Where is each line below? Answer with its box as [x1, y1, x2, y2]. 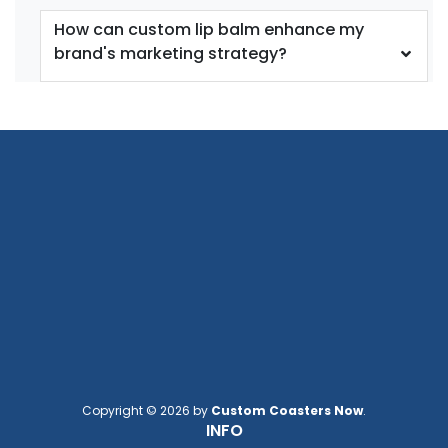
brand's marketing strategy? [54, 41, 287, 65]
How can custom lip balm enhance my [54, 17, 364, 41]
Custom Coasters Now [211, 401, 363, 419]
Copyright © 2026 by [82, 401, 211, 419]
